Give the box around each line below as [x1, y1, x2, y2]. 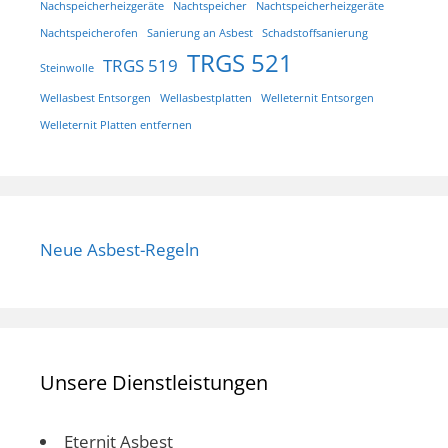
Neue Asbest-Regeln [40, 237, 199, 261]
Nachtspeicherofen [40, 25, 138, 40]
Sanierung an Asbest [147, 25, 253, 40]
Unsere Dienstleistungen [40, 368, 268, 396]
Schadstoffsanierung [262, 25, 368, 40]
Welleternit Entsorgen [261, 90, 374, 105]
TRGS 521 [187, 45, 293, 79]
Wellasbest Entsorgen [40, 90, 151, 105]
